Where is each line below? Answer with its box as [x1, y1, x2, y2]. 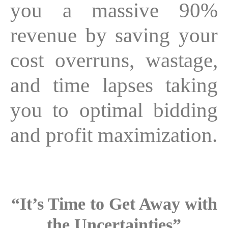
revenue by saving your [10, 23, 218, 47]
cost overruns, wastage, [10, 48, 218, 72]
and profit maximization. [10, 123, 217, 147]
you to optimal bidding [10, 98, 218, 122]
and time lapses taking [10, 73, 218, 97]
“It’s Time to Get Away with [11, 194, 217, 213]
